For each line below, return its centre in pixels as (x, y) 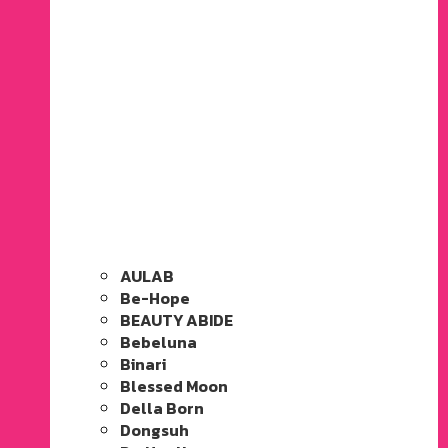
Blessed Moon (174, 385)
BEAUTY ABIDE (176, 319)
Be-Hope (155, 297)
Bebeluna (158, 341)
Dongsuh (154, 429)
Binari (143, 363)
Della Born (162, 407)
